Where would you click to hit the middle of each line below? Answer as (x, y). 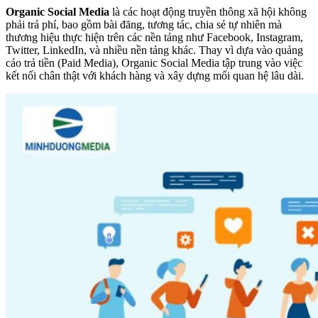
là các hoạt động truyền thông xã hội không (208, 12)
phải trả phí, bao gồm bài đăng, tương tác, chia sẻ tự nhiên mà (144, 24)
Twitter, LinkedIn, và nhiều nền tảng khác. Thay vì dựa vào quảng (154, 50)
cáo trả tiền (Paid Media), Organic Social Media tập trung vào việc (154, 63)
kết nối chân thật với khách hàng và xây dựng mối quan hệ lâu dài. (155, 76)
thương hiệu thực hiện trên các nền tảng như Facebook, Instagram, (154, 37)
